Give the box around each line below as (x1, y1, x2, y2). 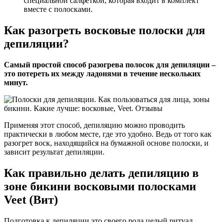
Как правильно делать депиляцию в (4, 166, 199, 180)
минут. (4, 78, 28, 87)
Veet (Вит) (4, 193, 58, 207)
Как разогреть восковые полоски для (4, 24, 205, 37)
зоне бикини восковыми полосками (4, 180, 196, 193)
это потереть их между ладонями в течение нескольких (4, 69, 201, 78)
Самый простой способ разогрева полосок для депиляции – (4, 60, 216, 69)
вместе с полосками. (24, 5, 93, 14)
